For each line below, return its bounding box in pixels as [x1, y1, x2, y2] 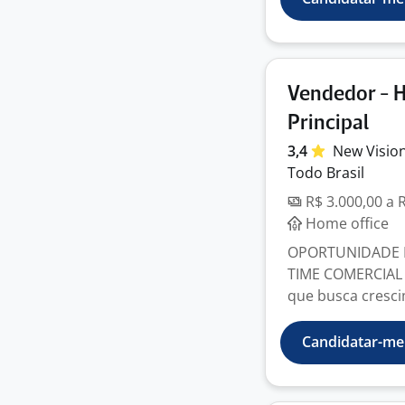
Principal [287, 113, 369, 134]
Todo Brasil [287, 163, 364, 183]
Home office [302, 213, 389, 233]
